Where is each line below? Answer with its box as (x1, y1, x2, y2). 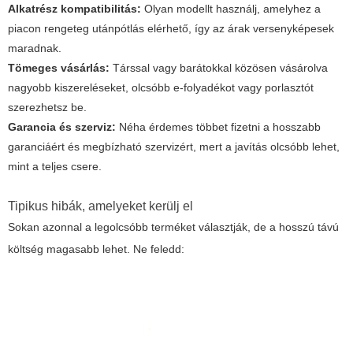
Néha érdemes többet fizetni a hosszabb (116, 121, 321, 134)
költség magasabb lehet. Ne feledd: (8, 243, 184, 256)
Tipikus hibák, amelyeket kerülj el (8, 199, 193, 214)
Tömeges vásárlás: (8, 61, 110, 75)
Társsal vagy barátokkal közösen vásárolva (110, 61, 328, 75)
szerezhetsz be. (8, 101, 87, 114)
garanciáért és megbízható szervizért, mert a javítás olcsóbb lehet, (8, 140, 340, 154)
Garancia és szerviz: (8, 121, 116, 134)
